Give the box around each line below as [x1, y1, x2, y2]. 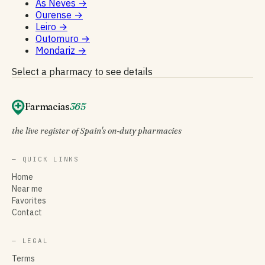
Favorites [12, 195, 46, 206]
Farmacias [25, 100, 70, 112]
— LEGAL [12, 236, 49, 245]
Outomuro [35, 32, 81, 44]
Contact [12, 206, 42, 218]
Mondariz [35, 44, 77, 56]
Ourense [35, 8, 74, 21]
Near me [12, 183, 43, 194]
